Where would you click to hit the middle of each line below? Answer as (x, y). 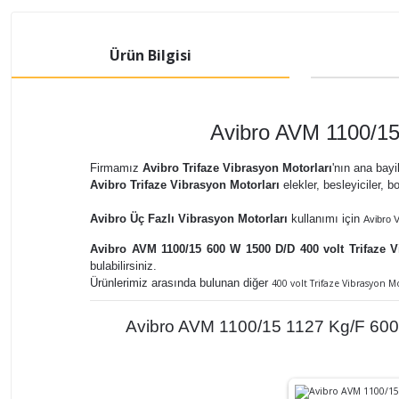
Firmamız (116, 168)
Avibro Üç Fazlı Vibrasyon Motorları (189, 219)
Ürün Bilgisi (150, 55)
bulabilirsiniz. (127, 266)
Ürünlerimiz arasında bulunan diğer (181, 283)
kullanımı (315, 219)
